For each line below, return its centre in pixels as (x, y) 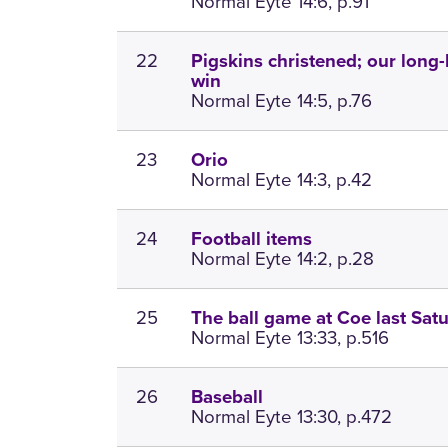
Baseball (227, 397)
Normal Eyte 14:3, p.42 (282, 180)
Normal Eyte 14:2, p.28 (283, 259)
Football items (252, 239)
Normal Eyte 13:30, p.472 (292, 417)
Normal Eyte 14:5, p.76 (282, 101)
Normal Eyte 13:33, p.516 (290, 338)
